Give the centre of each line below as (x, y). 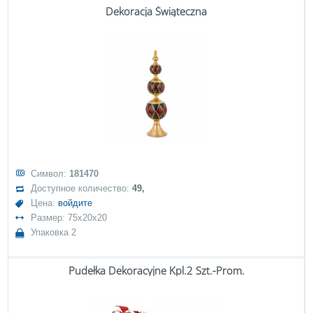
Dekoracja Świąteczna (156, 11)
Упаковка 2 (54, 232)
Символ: (50, 174)
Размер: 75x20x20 (69, 218)
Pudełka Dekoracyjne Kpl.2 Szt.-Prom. (156, 270)
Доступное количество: (82, 188)
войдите (75, 203)
